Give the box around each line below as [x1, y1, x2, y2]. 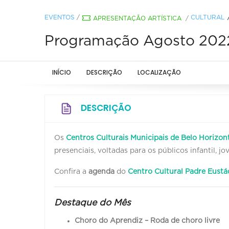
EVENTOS [44, 14, 75, 20]
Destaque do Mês [54, 198, 131, 208]
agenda [88, 168, 117, 175]
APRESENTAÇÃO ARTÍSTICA [93, 15, 181, 21]
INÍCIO [52, 67, 71, 77]
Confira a [54, 168, 88, 175]
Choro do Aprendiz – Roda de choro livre [75, 217, 220, 224]
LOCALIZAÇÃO [138, 67, 181, 77]
